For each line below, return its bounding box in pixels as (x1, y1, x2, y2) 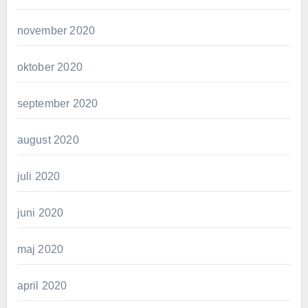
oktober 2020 (16, 60, 82, 73)
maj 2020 (16, 243, 64, 255)
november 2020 (16, 24, 96, 36)
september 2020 (16, 97, 98, 109)
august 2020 (16, 133, 79, 146)
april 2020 (16, 279, 67, 291)
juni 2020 (16, 206, 64, 219)
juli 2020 (16, 170, 60, 182)
